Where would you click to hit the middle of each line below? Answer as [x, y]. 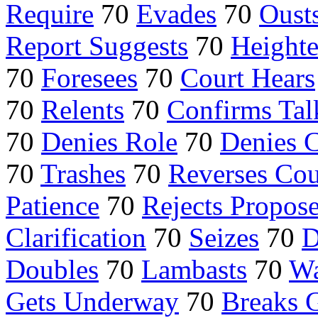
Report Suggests [97, 46]
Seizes [224, 238]
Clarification [76, 238]
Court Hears [248, 78]
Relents [83, 110]
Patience [53, 206]
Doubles [52, 270]
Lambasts [194, 270]
